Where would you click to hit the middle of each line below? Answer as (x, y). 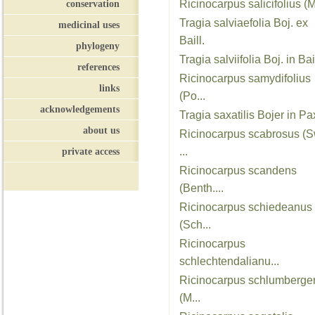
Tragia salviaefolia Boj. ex (244, 23)
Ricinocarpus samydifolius (245, 78)
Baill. (192, 40)
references (98, 67)
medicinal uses (89, 25)
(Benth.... (201, 188)
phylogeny (98, 46)
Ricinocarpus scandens (238, 171)
